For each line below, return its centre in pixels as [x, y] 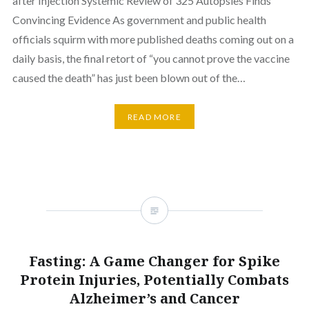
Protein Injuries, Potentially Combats [154, 280]
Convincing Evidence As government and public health [139, 20]
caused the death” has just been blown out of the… [129, 78]
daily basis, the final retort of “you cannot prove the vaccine [151, 59]
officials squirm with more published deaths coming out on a [153, 39]
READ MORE [154, 117]
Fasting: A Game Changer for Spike [154, 261]
